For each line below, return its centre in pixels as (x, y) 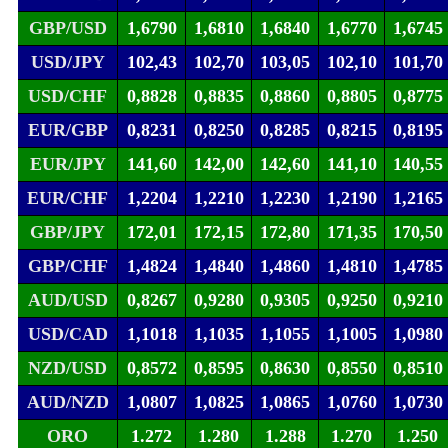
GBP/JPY (67, 232)
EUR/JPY (67, 164)
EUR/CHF (67, 198)
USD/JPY (67, 62)
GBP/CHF (67, 266)
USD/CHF (67, 96)
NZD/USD (67, 368)
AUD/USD (67, 300)
